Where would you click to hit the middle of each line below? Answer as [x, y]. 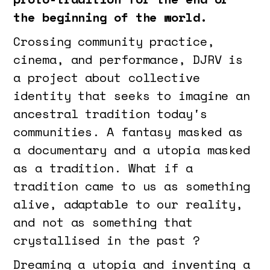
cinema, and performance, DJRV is [128, 59]
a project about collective [107, 77]
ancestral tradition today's [110, 113]
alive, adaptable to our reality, [128, 204]
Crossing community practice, [114, 41]
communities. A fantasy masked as [128, 131]
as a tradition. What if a [103, 168]
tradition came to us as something [132, 186]
